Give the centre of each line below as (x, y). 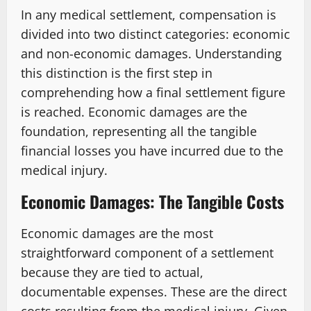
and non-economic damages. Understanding (151, 54)
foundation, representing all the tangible (139, 132)
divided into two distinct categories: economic (155, 34)
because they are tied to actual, (112, 272)
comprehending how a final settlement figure (153, 93)
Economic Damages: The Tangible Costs (152, 202)
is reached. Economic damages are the (134, 112)
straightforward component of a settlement (147, 253)
